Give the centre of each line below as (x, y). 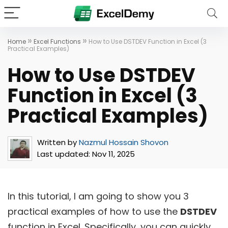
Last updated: (64, 154)
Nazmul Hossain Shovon (124, 142)
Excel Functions (57, 41)
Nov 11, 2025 (112, 154)
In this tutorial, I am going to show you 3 (98, 196)
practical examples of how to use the (94, 211)
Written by (57, 142)
